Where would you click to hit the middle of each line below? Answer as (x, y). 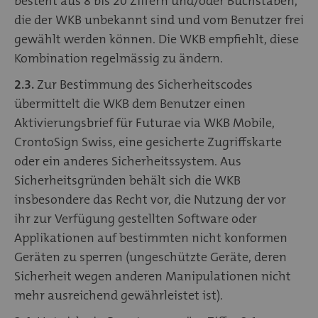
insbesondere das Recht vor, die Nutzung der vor (150, 199)
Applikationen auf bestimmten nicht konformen (151, 237)
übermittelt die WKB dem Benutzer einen (130, 103)
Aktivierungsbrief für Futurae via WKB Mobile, (144, 122)
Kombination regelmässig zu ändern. (119, 58)
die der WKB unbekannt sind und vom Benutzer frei (159, 20)
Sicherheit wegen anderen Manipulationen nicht (153, 276)
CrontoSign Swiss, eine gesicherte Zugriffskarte (148, 142)
